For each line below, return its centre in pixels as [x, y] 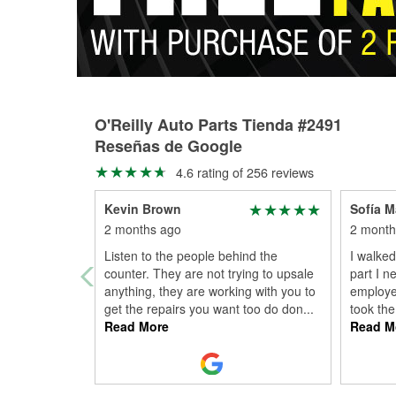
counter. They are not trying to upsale [209, 273]
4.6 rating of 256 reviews [243, 172]
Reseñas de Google [168, 146]
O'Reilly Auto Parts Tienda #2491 [218, 125]
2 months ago [143, 229]
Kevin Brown [143, 209]
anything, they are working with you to [210, 291]
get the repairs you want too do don [204, 308]
